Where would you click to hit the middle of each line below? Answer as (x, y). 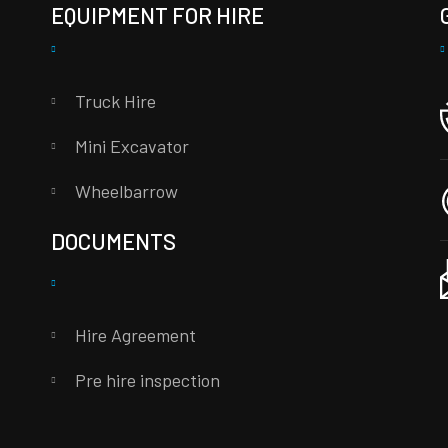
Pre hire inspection (148, 380)
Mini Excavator (132, 146)
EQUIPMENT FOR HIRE (158, 15)
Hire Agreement (136, 335)
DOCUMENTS (114, 241)
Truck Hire (116, 101)
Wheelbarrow (127, 191)
